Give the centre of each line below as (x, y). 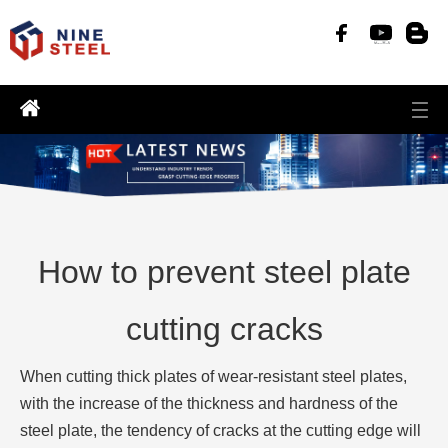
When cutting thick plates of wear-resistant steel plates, (213, 376)
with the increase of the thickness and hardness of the (209, 403)
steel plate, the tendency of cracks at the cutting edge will (220, 430)
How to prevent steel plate (224, 272)
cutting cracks (224, 329)
